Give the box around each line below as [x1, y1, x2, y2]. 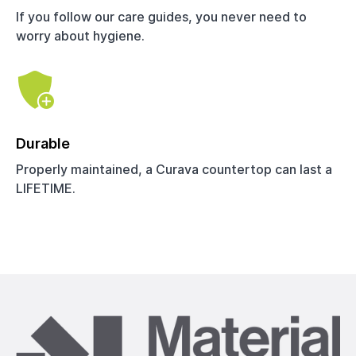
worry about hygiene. [16, 27, 145, 44]
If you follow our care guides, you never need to [16, 8, 307, 25]
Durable [16, 134, 70, 152]
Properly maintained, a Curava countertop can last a [16, 161, 332, 177]
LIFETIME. [16, 180, 75, 196]
